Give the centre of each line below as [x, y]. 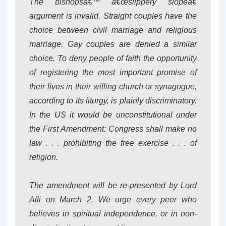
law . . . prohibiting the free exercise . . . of [113, 143]
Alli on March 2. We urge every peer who [113, 200]
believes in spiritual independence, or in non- [113, 214]
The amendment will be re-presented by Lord [113, 185]
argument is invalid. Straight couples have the [113, 16]
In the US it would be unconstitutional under [113, 115]
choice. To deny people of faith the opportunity [113, 58]
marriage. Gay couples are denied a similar [113, 44]
